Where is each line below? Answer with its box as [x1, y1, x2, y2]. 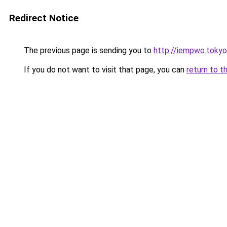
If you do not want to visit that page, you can [22, 65, 186, 74]
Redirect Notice [9, 12, 79, 24]
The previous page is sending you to [22, 46, 154, 55]
